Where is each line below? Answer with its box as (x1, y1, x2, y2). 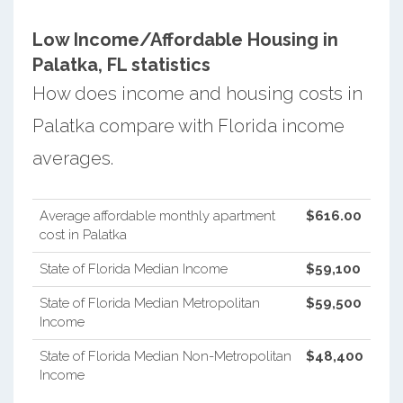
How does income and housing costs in (31, 82, 363, 104)
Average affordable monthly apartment (39, 207, 275, 224)
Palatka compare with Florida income (31, 114, 345, 137)
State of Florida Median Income (39, 260, 228, 277)
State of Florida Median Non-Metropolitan (39, 347, 291, 364)
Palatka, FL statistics (31, 53, 210, 76)
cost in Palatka (39, 226, 127, 243)
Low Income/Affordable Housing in (31, 28, 338, 50)
